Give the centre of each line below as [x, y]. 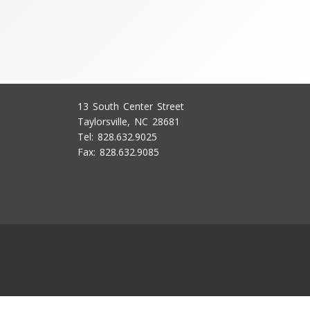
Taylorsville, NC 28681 [129, 121]
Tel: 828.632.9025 [117, 137]
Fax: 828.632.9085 [118, 152]
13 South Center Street [131, 106]
